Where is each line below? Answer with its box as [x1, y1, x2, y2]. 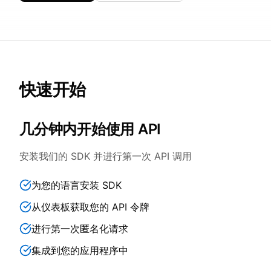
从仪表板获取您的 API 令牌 [31, 201, 149, 213]
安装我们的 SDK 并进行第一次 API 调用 [19, 150, 192, 162]
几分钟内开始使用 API [19, 120, 162, 138]
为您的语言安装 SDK [31, 179, 122, 191]
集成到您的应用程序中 [31, 244, 128, 256]
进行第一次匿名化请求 [31, 223, 128, 235]
